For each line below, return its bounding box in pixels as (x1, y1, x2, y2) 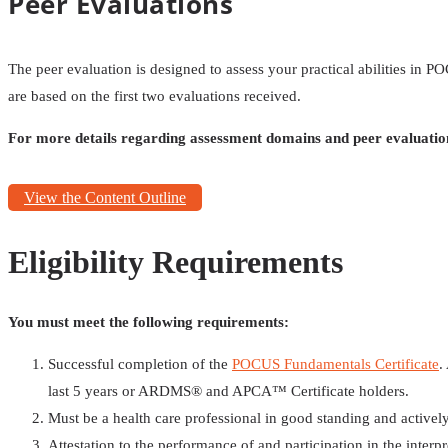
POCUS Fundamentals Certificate (232, 356, 439, 373)
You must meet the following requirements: (8, 314, 289, 331)
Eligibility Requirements (8, 243, 343, 280)
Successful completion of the (48, 356, 232, 373)
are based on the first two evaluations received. (8, 88, 301, 105)
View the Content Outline (24, 189, 186, 207)
